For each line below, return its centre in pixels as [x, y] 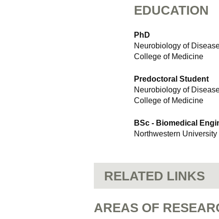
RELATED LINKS [154, 176]
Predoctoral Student [171, 79]
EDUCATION [171, 10]
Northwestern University [175, 134]
